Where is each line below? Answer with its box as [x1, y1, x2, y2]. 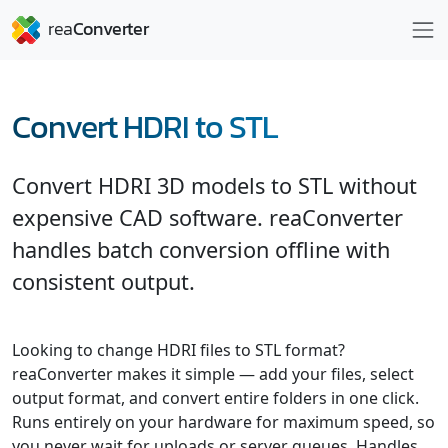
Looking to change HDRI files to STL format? [12, 339, 345, 361]
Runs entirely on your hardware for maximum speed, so [12, 411, 435, 433]
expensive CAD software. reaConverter [12, 203, 403, 232]
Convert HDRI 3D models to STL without [12, 171, 417, 200]
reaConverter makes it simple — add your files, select [12, 363, 414, 385]
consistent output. [12, 267, 195, 296]
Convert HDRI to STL [12, 103, 278, 151]
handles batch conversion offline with [12, 235, 390, 264]
